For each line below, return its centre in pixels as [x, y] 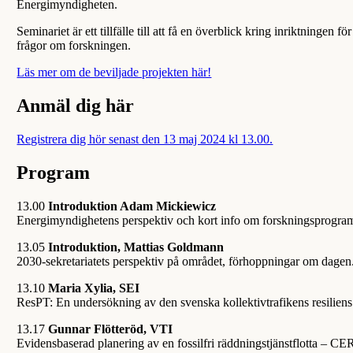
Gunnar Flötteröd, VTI [111, 329]
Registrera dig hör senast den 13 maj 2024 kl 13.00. [145, 139]
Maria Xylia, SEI [93, 288]
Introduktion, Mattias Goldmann [135, 247]
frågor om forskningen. [74, 45]
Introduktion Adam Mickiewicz [132, 206]
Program [54, 172]
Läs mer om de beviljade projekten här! [114, 72]
